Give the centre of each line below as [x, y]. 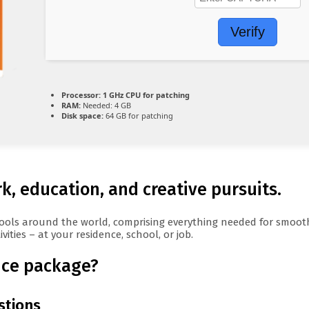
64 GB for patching [138, 116]
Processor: [81, 95]
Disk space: [82, 116]
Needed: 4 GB [106, 106]
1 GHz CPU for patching [145, 95]
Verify [248, 32]
